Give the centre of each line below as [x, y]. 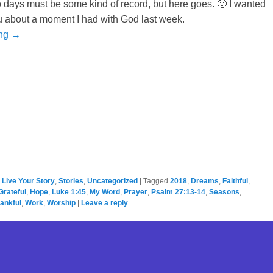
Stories [71, 181]
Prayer [136, 192]
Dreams [205, 181]
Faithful [235, 181]
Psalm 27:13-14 [178, 192]
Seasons [224, 192]
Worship [61, 203]
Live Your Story [28, 181]
